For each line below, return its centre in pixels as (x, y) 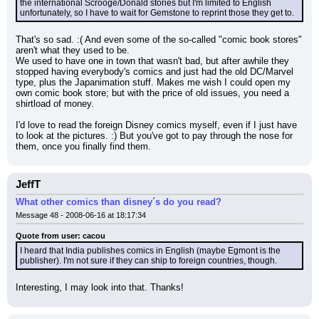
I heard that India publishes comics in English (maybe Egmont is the (150, 251)
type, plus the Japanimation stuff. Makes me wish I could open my (153, 82)
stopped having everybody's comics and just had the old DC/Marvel (155, 72)
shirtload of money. (55, 104)
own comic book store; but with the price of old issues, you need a (152, 93)
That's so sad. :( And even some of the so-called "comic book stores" (159, 40)
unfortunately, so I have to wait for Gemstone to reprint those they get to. (157, 13)
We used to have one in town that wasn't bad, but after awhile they (152, 61)
